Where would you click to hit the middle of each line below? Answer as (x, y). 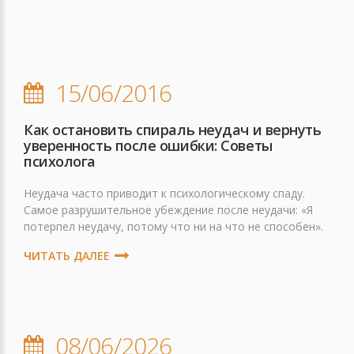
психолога (60, 161)
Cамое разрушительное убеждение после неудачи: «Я (168, 210)
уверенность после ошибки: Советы (148, 145)
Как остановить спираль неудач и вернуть (173, 130)
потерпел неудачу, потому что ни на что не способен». (173, 226)
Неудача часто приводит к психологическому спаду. (164, 193)
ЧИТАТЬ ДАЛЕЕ (67, 256)
